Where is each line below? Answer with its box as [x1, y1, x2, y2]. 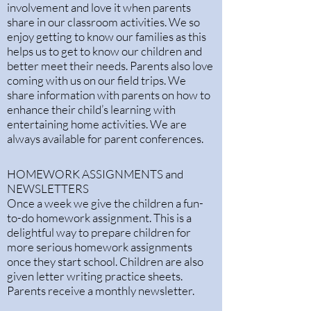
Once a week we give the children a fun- [7, 196, 203, 210]
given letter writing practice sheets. [7, 269, 183, 283]
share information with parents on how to [7, 87, 210, 102]
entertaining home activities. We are [7, 117, 187, 131]
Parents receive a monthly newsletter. [7, 283, 194, 298]
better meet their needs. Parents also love [7, 58, 213, 73]
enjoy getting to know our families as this [7, 29, 206, 44]
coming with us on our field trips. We [7, 73, 186, 87]
